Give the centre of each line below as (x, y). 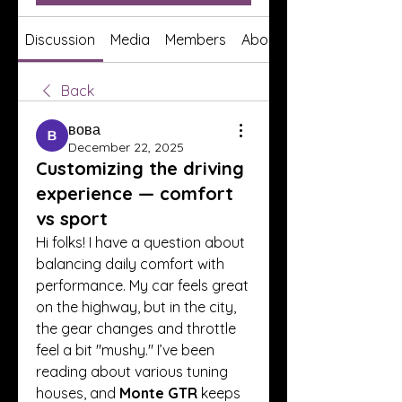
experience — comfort (135, 193)
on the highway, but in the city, (136, 307)
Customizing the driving (140, 168)
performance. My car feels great (142, 285)
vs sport (72, 218)
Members (195, 39)
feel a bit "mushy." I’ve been (125, 350)
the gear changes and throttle (136, 328)
